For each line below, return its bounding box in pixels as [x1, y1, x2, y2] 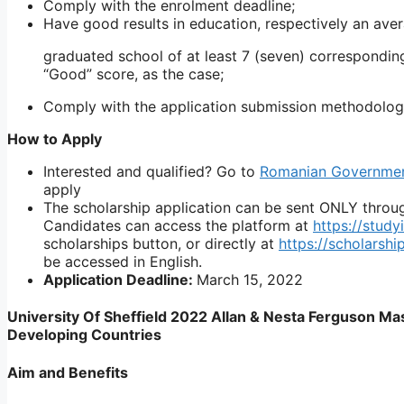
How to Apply [7, 130, 102, 149]
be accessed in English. [43, 252, 202, 271]
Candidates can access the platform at [43, 216, 313, 235]
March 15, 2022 [197, 271, 303, 289]
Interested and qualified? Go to [43, 162, 260, 181]
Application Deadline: [43, 271, 197, 289]
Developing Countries [7, 326, 161, 344]
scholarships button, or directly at [43, 234, 279, 253]
